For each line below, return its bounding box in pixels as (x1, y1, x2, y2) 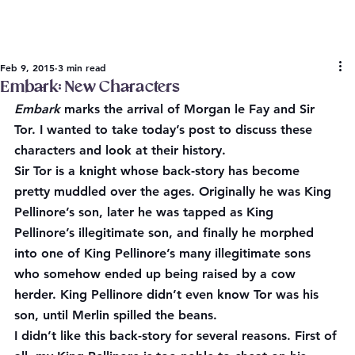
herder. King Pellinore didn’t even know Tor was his (14, 286, 323, 302)
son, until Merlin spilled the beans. (14, 307, 217, 323)
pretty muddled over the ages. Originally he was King (14, 183, 335, 199)
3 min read (58, 60, 106, 74)
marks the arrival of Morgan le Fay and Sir (60, 101, 319, 116)
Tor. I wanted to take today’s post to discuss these (14, 121, 316, 137)
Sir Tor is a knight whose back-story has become (14, 162, 303, 178)
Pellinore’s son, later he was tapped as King (14, 204, 277, 219)
